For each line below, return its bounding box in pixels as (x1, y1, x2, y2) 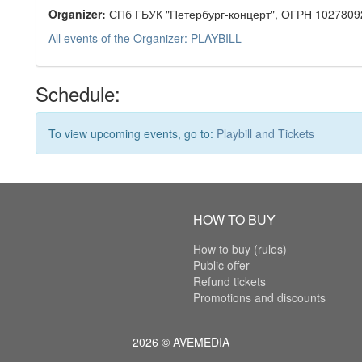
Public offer (193, 257, 250, 274)
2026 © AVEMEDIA (133, 334, 229, 351)
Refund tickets (193, 273, 266, 290)
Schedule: (36, 79, 120, 108)
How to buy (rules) (193, 241, 287, 258)
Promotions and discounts (193, 289, 326, 306)
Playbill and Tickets (217, 125, 314, 142)
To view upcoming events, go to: (48, 125, 217, 142)
